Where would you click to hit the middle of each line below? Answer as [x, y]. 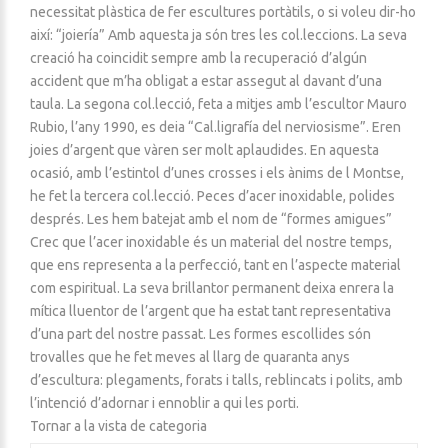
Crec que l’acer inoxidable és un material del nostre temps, [211, 241]
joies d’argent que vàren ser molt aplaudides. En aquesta [204, 149]
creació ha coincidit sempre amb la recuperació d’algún [198, 57]
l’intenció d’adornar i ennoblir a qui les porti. [164, 402]
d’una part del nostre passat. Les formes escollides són [200, 333]
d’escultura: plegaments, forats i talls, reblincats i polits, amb [216, 379]
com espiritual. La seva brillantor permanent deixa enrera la [212, 287]
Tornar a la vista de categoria [118, 425]
